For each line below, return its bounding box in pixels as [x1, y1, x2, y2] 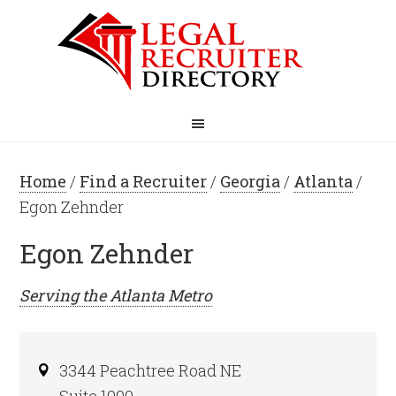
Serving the [19, 285, 110, 306]
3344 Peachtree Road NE [59, 360, 242, 381]
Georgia [220, 171, 281, 192]
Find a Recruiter [80, 171, 208, 192]
